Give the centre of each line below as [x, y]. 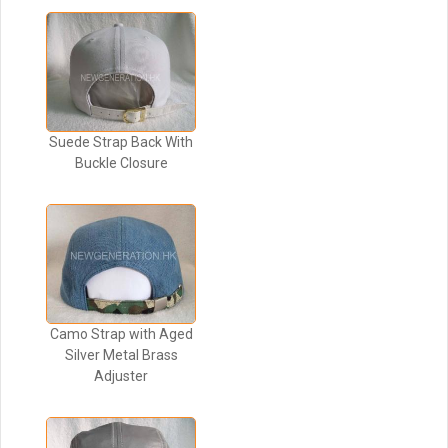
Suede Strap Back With [121, 142]
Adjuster [121, 376]
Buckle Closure [121, 163]
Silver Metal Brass [121, 355]
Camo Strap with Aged [121, 334]
